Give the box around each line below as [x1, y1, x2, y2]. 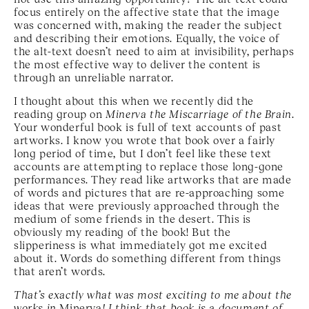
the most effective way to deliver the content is [14, 57, 261, 70]
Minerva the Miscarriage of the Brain [106, 106, 292, 120]
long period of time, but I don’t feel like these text [14, 146, 272, 159]
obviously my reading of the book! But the [14, 224, 231, 238]
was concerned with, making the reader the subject [14, 17, 283, 31]
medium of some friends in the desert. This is [14, 211, 252, 225]
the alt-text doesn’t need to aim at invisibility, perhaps [14, 43, 295, 57]
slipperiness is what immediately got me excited [14, 237, 268, 251]
